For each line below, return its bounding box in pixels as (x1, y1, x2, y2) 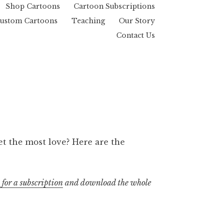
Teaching (71, 16, 105, 25)
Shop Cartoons (5, 1, 60, 11)
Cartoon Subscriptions (74, 1, 155, 11)
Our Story (119, 16, 155, 25)
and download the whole (63, 178, 152, 188)
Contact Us (116, 31, 155, 40)
